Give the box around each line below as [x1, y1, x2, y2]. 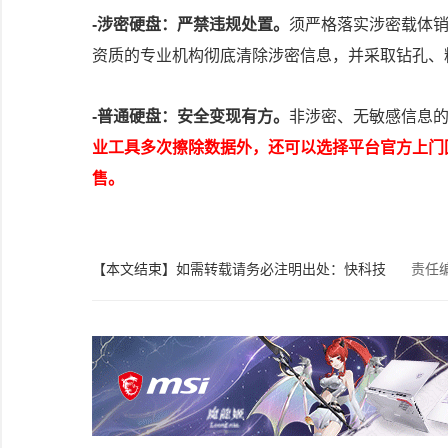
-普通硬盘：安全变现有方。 [92, 108, 289, 125]
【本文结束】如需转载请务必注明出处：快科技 [92, 261, 386, 277]
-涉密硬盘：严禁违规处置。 [92, 16, 289, 33]
